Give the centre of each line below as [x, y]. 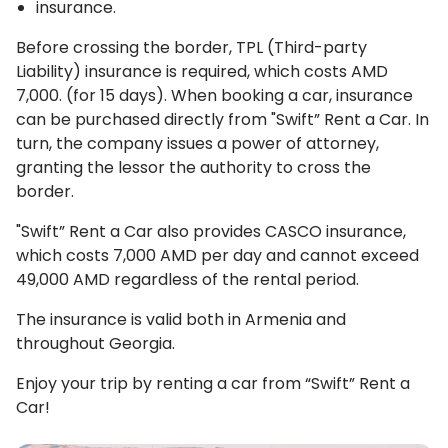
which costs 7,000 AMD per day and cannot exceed [217, 255]
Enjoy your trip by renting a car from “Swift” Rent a [213, 383]
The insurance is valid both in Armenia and [181, 319]
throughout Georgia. [95, 343]
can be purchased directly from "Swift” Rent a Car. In [222, 119]
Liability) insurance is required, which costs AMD [202, 71]
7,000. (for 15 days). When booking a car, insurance [214, 95]
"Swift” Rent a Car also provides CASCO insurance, [211, 231]
